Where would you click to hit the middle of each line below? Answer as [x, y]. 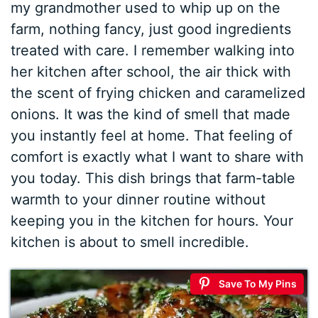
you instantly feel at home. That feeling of [152, 135]
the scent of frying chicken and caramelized [158, 93]
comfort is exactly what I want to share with [158, 157]
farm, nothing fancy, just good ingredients [151, 29]
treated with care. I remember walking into [153, 50]
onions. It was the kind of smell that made [151, 114]
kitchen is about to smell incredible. [130, 242]
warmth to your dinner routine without [138, 199]
